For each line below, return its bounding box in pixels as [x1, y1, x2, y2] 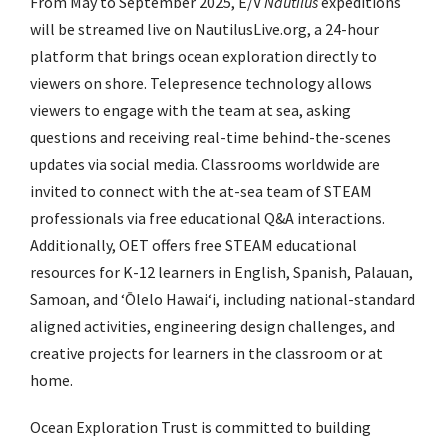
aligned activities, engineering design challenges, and [30, 316, 395, 337]
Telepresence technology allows [150, 73, 372, 94]
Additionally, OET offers [30, 235, 191, 256]
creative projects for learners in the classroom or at [30, 343, 383, 364]
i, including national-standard [212, 289, 415, 310]
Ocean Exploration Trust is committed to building [30, 417, 371, 438]
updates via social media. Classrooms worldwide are [30, 154, 380, 175]
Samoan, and [30, 289, 121, 310]
